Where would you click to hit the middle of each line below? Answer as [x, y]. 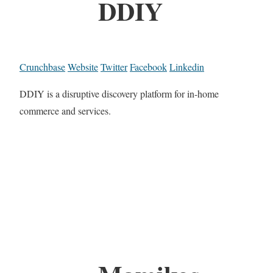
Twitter [114, 67]
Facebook [148, 67]
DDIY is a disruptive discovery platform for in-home [119, 94]
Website [83, 67]
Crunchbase [42, 67]
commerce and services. [65, 111]
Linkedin [187, 67]
